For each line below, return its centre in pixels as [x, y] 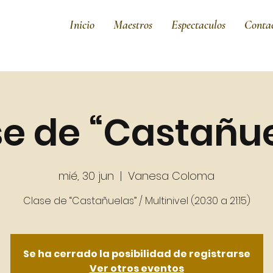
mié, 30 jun [86, 175]
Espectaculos [198, 25]
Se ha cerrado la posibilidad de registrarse [136, 253]
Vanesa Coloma [171, 175]
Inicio [82, 25]
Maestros [133, 25]
